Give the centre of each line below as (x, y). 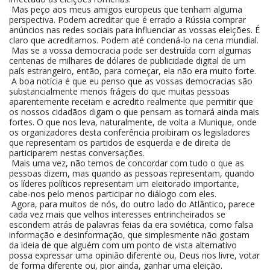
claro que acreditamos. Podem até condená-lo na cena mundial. (134, 40)
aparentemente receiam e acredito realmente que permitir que (131, 102)
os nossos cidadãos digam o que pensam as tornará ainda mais (134, 112)
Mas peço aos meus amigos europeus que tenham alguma (126, 9)
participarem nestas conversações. (77, 153)
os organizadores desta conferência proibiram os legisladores (130, 132)
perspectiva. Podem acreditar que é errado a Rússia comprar (127, 20)
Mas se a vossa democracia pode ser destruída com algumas (130, 50)
